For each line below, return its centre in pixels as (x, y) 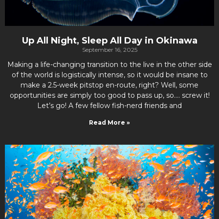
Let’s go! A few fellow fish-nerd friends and (109, 106)
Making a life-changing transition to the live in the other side (109, 65)
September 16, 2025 (109, 50)
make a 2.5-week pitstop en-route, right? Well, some (109, 85)
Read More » (109, 122)
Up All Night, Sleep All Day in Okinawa (109, 41)
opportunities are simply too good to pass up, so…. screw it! (109, 95)
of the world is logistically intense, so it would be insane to (109, 75)
